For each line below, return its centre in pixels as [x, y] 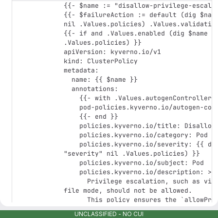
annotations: [68, 89]
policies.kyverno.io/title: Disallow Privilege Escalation [72, 126]
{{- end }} [72, 117]
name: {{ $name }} [68, 80]
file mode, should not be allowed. [128, 191]
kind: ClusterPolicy [101, 61]
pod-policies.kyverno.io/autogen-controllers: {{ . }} [72, 107]
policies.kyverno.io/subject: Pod [72, 163]
